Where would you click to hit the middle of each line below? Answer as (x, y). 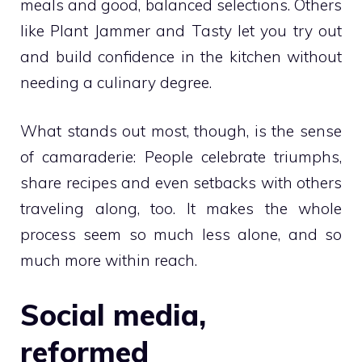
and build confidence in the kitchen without (181, 56)
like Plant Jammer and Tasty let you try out (181, 30)
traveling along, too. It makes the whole (181, 209)
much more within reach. (109, 261)
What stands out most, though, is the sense (181, 131)
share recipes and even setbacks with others (181, 183)
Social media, (113, 314)
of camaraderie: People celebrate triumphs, (181, 157)
